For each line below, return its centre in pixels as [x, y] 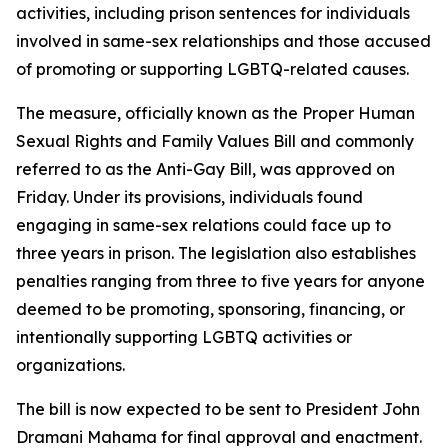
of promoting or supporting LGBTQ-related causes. [212, 69]
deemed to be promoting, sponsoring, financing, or [210, 309]
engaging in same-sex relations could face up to [203, 225]
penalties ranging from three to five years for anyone [220, 281]
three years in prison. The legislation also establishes [216, 253]
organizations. [70, 365]
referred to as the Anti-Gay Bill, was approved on [205, 169]
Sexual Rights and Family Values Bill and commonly [215, 141]
